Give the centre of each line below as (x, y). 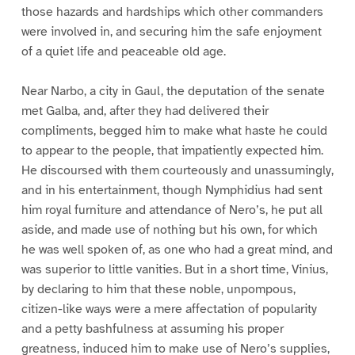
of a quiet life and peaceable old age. (123, 51)
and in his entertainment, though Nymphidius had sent (172, 191)
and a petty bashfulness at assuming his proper (152, 329)
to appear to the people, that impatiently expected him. (172, 151)
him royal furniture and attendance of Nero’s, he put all (172, 210)
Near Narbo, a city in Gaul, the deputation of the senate (173, 92)
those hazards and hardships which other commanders (172, 11)
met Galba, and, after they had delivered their (145, 111)
